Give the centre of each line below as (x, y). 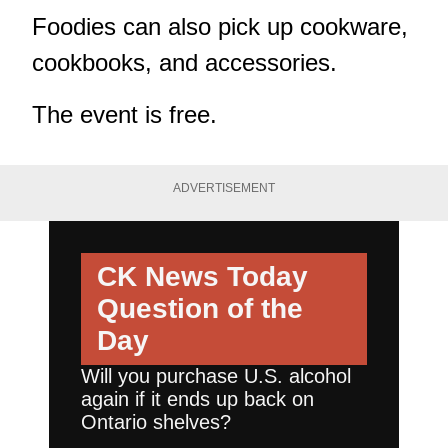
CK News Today (202, 277)
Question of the (200, 309)
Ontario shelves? (156, 422)
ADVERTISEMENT (224, 187)
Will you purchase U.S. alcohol (216, 376)
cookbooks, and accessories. (184, 62)
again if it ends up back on (197, 399)
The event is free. (124, 114)
